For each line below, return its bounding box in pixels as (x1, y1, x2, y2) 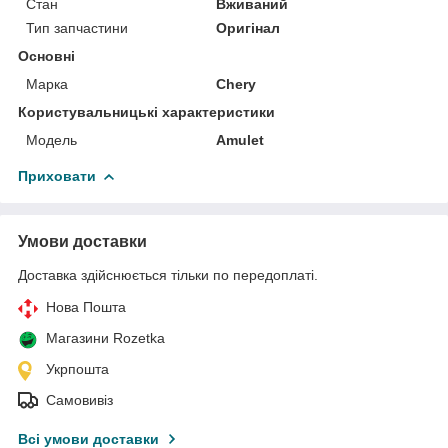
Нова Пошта (46, 298, 126, 315)
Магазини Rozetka (46, 329, 165, 346)
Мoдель (26, 131, 77, 148)
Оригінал (216, 19, 281, 36)
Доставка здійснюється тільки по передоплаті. (18, 266, 318, 283)
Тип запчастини (26, 19, 128, 36)
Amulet (216, 131, 265, 148)
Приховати (18, 167, 96, 184)
